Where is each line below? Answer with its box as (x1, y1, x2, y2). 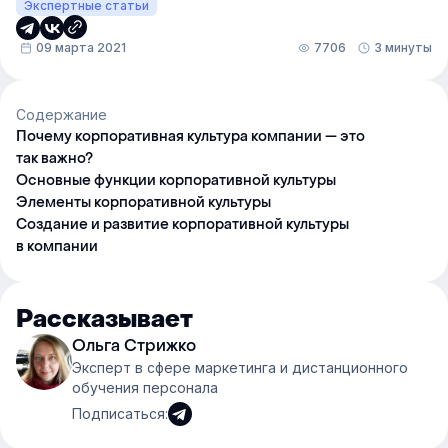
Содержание (16, 106, 107, 123)
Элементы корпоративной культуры (16, 193, 271, 212)
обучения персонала (72, 379, 218, 396)
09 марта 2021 (36, 40, 126, 55)
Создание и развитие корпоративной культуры (16, 215, 349, 234)
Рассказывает (16, 304, 193, 335)
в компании (16, 237, 98, 256)
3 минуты (374, 40, 432, 55)
